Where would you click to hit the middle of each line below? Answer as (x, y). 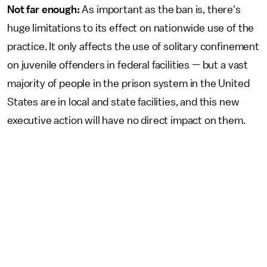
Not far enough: (45, 9)
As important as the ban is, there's (161, 9)
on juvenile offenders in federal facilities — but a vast (128, 65)
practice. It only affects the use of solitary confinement (133, 46)
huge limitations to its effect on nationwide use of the (131, 28)
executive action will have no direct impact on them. (128, 120)
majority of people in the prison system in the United (128, 83)
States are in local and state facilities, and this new (123, 102)
